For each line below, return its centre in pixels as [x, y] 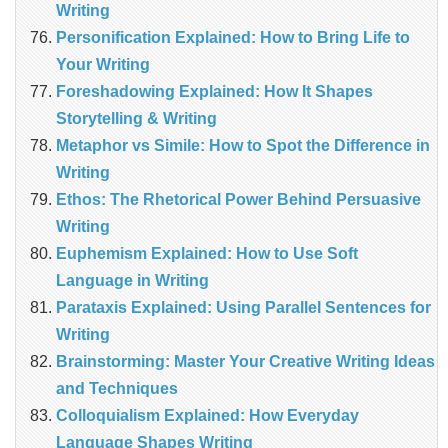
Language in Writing [132, 281]
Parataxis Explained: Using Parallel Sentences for [243, 308]
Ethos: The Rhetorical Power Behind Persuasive [238, 200]
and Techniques [117, 389]
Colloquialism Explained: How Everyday [207, 416]
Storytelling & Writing [136, 119]
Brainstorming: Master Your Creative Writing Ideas [245, 362]
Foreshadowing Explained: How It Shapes [214, 92]
